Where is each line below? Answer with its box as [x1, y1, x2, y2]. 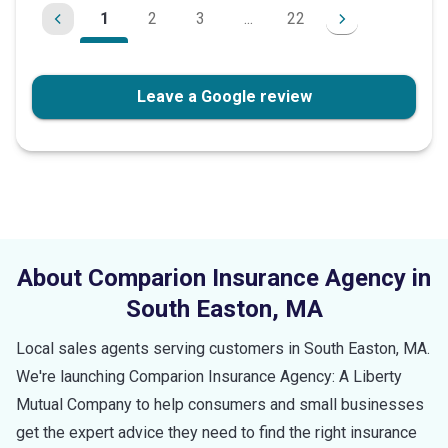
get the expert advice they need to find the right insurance [16, 422, 417, 442]
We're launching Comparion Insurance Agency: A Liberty [16, 366, 402, 386]
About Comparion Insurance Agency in [17, 263, 431, 292]
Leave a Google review [136, 86, 312, 106]
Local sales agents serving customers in [16, 338, 304, 358]
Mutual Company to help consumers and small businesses [16, 394, 424, 414]
